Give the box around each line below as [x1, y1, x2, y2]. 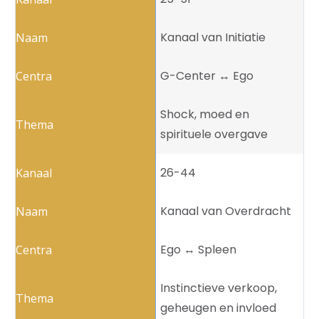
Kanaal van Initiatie [160, 29, 266, 46]
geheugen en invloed [160, 300, 276, 317]
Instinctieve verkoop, [160, 280, 277, 297]
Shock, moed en [160, 106, 249, 123]
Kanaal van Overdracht [160, 203, 291, 220]
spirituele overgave [160, 126, 268, 143]
